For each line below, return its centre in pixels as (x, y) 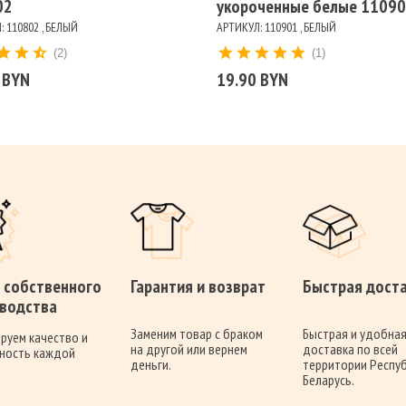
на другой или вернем (189, 349)
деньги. (151, 365)
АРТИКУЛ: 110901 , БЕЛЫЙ (276, 28)
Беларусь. (329, 380)
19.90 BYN (252, 80)
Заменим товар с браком (197, 334)
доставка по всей (350, 349)
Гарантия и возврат (198, 287)
